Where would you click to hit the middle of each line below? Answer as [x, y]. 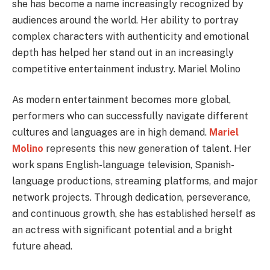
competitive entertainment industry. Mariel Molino [126, 69]
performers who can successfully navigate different [130, 116]
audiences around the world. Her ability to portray [125, 20]
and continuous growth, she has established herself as [134, 214]
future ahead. [42, 246]
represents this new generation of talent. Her [147, 149]
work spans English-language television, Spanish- [123, 165]
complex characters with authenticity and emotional [130, 36]
